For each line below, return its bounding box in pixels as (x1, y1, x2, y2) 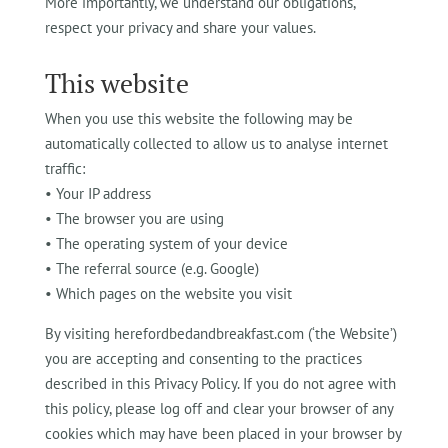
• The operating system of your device (44, 234, 288, 253)
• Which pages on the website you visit (44, 284, 292, 303)
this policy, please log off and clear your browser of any (44, 399, 393, 418)
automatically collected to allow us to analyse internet (44, 134, 388, 153)
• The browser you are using (44, 209, 224, 228)
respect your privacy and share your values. (44, 18, 316, 37)
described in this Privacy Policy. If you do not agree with (44, 374, 396, 393)
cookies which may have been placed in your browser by (44, 424, 401, 443)
